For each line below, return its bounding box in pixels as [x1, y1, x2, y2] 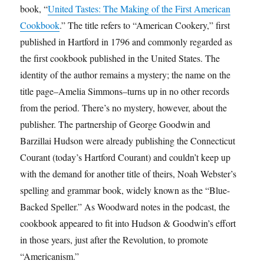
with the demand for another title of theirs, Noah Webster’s [20, 167, 237, 180]
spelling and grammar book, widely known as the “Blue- [20, 184, 230, 197]
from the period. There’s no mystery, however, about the [20, 101, 227, 114]
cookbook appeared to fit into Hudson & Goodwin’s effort [20, 217, 236, 230]
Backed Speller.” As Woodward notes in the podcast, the [20, 200, 230, 213]
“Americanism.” [20, 250, 80, 263]
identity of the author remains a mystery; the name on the [20, 68, 231, 81]
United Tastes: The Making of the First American [48, 2, 231, 15]
